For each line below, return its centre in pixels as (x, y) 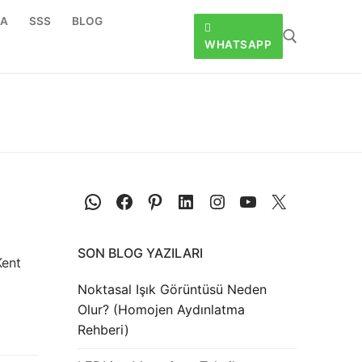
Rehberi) (103, 330)
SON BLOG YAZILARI (140, 253)
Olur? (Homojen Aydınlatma (161, 310)
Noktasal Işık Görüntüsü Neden (172, 290)
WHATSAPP (238, 44)
